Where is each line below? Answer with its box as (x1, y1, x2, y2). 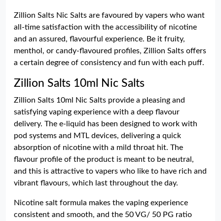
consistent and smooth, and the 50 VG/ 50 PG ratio (14, 211, 192, 219)
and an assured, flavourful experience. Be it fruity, (14, 35, 185, 43)
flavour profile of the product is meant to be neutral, (14, 155, 194, 163)
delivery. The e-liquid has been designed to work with (14, 120, 197, 128)
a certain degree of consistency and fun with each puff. (14, 59, 204, 67)
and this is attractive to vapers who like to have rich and (14, 167, 207, 175)
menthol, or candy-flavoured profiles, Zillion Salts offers (14, 47, 206, 55)
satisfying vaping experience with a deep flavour (14, 108, 180, 116)
